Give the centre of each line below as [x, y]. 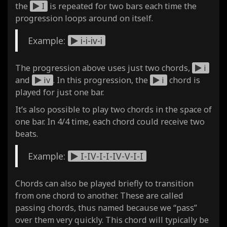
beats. [27, 134]
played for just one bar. [60, 92]
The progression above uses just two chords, [104, 68]
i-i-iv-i [90, 40]
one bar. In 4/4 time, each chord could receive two [110, 121]
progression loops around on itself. [84, 18]
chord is [184, 80]
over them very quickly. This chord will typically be [112, 220]
